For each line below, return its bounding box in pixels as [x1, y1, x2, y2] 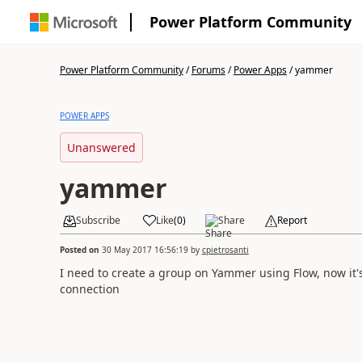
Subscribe [75, 213, 120, 227]
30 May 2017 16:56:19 [101, 243, 188, 255]
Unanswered [66, 140, 136, 155]
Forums [191, 63, 225, 77]
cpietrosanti [201, 243, 249, 255]
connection [59, 280, 120, 297]
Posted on [59, 243, 102, 255]
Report [276, 213, 307, 227]
